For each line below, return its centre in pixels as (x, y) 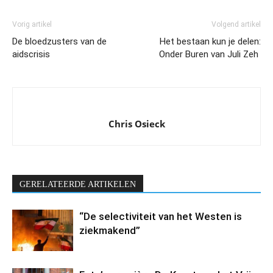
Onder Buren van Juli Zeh (210, 54)
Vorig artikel (32, 24)
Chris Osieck (136, 123)
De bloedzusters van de (59, 41)
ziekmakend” (110, 230)
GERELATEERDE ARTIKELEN (78, 184)
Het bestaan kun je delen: (210, 41)
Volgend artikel (236, 24)
